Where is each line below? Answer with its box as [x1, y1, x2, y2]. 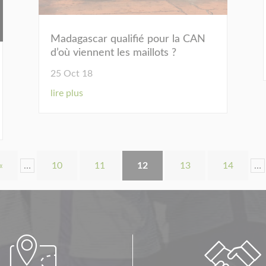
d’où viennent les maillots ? [50, 47, 176, 58]
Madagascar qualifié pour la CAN [50, 33, 205, 45]
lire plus [50, 88, 83, 98]
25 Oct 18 [50, 68, 93, 78]
